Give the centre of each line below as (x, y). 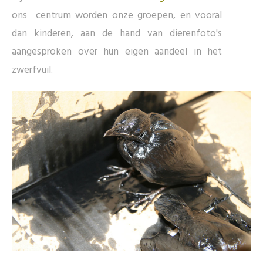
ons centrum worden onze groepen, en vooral (117, 16)
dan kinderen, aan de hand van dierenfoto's (117, 34)
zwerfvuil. (32, 70)
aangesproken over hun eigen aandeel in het (117, 52)
